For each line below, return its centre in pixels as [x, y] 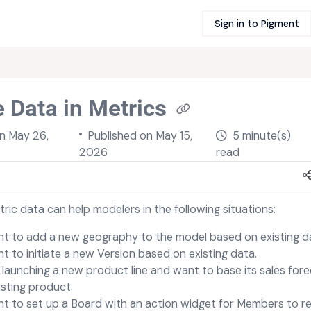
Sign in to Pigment [257, 24]
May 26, [28, 136]
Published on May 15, [140, 136]
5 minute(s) [262, 136]
